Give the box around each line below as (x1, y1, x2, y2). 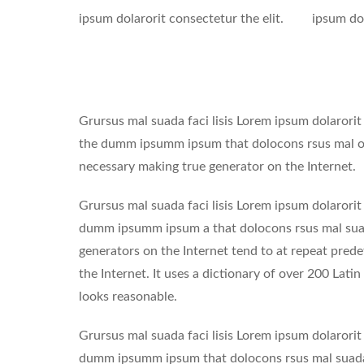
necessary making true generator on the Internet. (79, 159, 356, 173)
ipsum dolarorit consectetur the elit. (79, 11, 284, 25)
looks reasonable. (79, 289, 177, 303)
